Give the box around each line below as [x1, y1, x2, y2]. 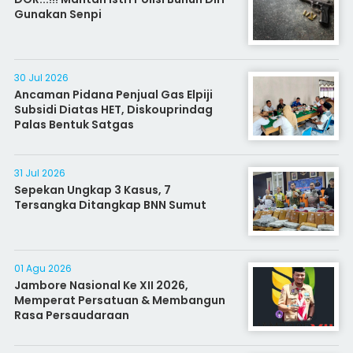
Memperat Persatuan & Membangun [13, 292, 225, 308]
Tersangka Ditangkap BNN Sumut [13, 196, 206, 213]
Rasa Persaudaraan [13, 307, 129, 323]
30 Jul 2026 [13, 70, 69, 84]
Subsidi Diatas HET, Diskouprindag [13, 101, 213, 117]
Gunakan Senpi [13, 6, 102, 22]
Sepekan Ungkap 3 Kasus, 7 [13, 181, 171, 198]
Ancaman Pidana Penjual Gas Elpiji [13, 86, 213, 102]
